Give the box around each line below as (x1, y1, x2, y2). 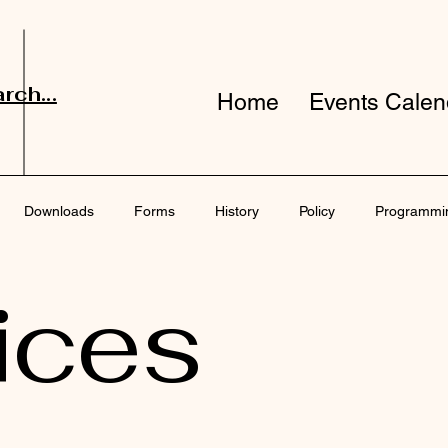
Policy (299, 202, 335, 219)
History (215, 202, 259, 219)
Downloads (24, 202, 94, 219)
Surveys (65, 282, 116, 299)
